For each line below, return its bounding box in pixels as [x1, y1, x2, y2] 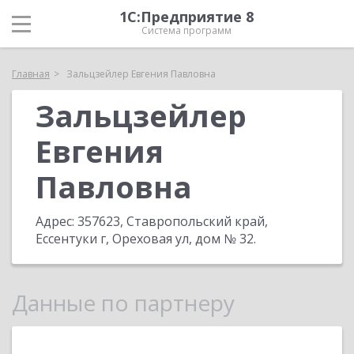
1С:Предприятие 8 [119, 7, 254, 26]
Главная [12, 67, 50, 81]
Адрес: [36, 213, 77, 230]
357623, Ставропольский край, [77, 213, 268, 230]
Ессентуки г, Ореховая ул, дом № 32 [36, 230, 254, 247]
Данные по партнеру [12, 288, 235, 318]
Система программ [141, 24, 232, 37]
